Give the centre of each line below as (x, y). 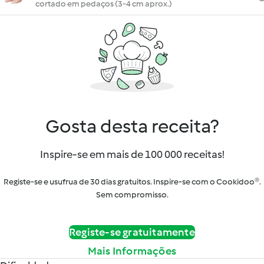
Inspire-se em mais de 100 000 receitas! (132, 154)
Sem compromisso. (132, 195)
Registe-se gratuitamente (132, 232)
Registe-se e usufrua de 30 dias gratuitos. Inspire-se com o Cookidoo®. (132, 182)
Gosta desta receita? (132, 126)
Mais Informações (132, 251)
